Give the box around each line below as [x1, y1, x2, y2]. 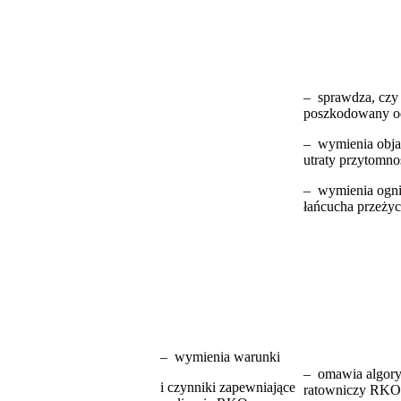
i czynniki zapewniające [160, 379, 295, 395]
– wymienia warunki [160, 348, 280, 364]
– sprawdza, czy [303, 89, 398, 105]
